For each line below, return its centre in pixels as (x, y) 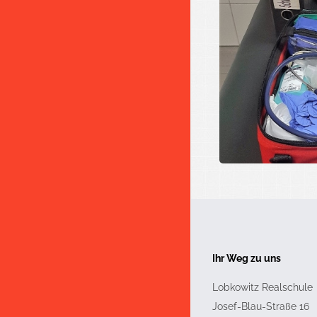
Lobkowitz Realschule (263, 288)
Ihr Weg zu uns (247, 259)
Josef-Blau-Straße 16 (261, 307)
